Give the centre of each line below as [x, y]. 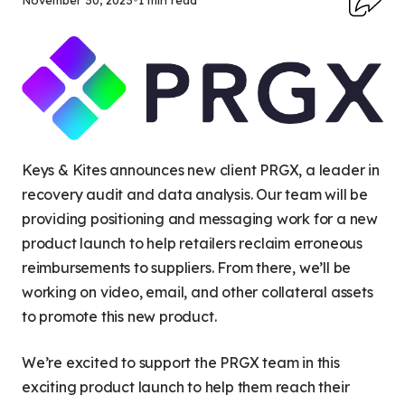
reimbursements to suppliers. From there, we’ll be [187, 268]
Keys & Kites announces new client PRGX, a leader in [201, 170]
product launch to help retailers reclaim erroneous [192, 244]
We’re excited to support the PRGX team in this [181, 363]
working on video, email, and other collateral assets [198, 292]
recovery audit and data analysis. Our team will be [195, 195]
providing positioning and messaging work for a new [200, 219]
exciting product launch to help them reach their [186, 387]
